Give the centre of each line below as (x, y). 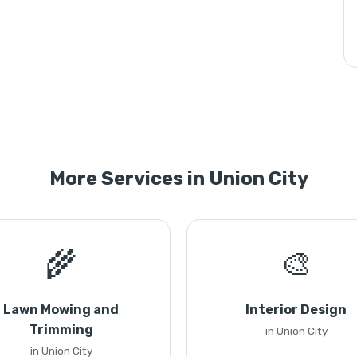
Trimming (61, 330)
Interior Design (296, 310)
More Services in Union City (178, 178)
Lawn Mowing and (61, 310)
